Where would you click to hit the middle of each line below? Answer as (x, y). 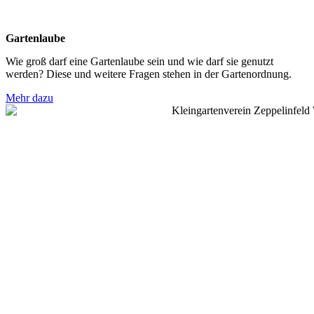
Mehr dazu (29, 98)
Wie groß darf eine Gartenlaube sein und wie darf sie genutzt (139, 61)
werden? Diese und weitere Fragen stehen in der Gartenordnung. (149, 74)
